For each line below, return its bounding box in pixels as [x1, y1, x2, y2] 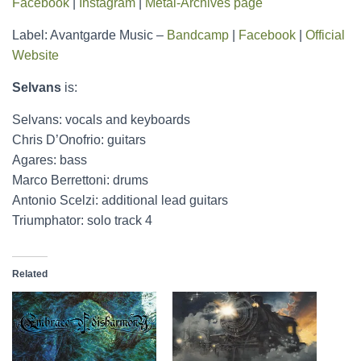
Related [12, 268, 48, 280]
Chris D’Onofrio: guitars [12, 133, 146, 147]
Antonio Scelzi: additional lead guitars [12, 193, 228, 207]
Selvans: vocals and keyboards [12, 113, 190, 127]
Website [12, 48, 59, 62]
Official [305, 28, 345, 42]
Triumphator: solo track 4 [12, 214, 152, 227]
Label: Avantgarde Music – [12, 28, 167, 42]
